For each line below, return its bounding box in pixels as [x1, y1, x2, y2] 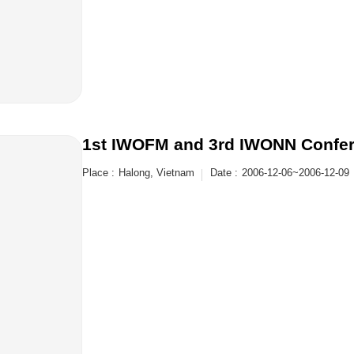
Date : [210, 167, 238, 179]
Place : [82, 167, 115, 179]
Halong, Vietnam [119, 167, 194, 179]
